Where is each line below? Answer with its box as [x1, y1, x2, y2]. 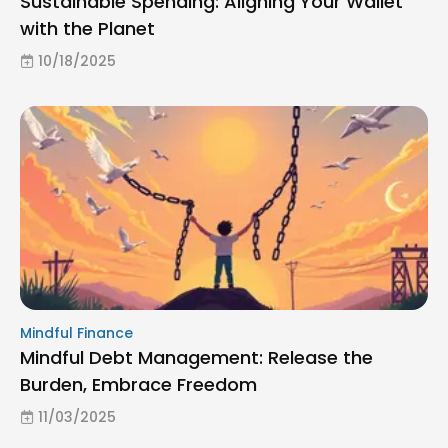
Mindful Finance [20, 322, 133, 343]
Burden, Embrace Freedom [20, 371, 257, 397]
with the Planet [20, 15, 155, 41]
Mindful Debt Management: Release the [20, 344, 373, 370]
